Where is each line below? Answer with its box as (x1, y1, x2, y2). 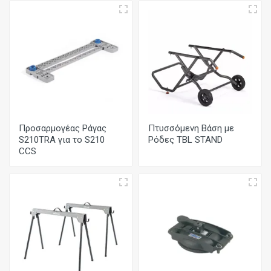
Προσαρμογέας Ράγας (19, 123, 106, 134)
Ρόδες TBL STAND (148, 134, 223, 145)
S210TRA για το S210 (19, 134, 105, 145)
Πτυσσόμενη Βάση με (148, 123, 234, 134)
